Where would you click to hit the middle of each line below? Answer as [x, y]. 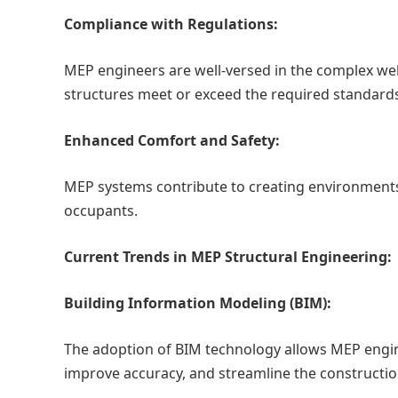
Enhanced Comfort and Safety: [172, 140]
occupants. [101, 211]
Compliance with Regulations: [171, 24]
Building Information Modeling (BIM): [198, 303]
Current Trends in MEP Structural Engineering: [228, 257]
